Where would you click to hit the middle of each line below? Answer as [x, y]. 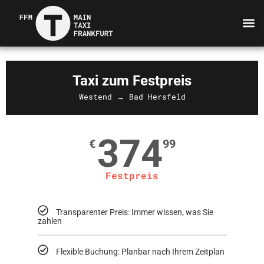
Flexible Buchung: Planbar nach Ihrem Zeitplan [140, 252]
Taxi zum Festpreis [132, 80]
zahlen [49, 221]
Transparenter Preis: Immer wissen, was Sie [134, 212]
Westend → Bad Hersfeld [132, 96]
